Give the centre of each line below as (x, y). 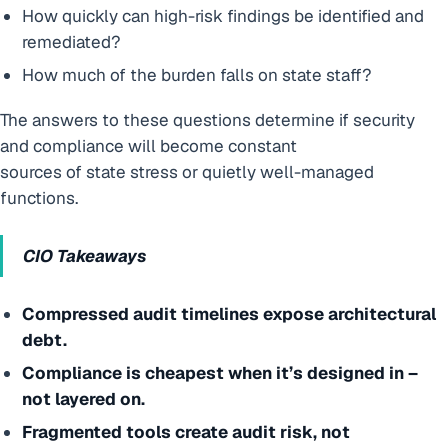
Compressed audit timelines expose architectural (229, 313)
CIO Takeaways (85, 255)
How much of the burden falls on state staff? (197, 75)
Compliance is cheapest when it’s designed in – (220, 372)
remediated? (72, 42)
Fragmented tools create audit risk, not (186, 431)
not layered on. (84, 398)
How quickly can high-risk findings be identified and (223, 16)
